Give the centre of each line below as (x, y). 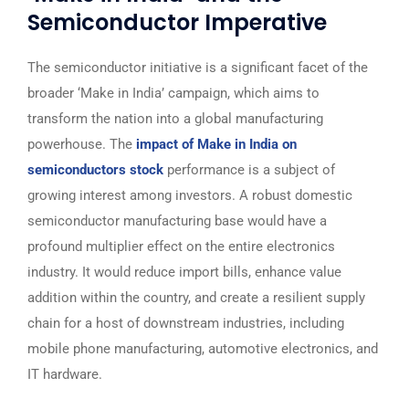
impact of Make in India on (216, 144)
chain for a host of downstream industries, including (186, 323)
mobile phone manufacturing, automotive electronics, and (203, 349)
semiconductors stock (95, 170)
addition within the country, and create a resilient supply (196, 298)
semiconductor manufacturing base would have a (177, 221)
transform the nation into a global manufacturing (175, 119)
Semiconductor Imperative (177, 22)
